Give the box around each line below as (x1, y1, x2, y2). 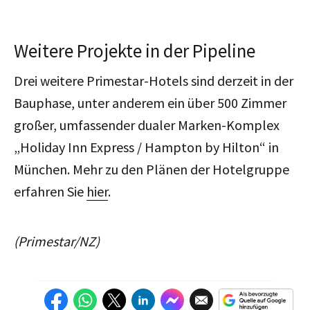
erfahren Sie (14, 182, 86, 200)
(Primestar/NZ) (14, 232, 100, 250)
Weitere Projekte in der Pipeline (14, 38, 255, 62)
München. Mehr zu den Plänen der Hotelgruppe (14, 160, 289, 178)
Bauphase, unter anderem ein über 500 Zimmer (14, 93, 286, 111)
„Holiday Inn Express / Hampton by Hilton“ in (14, 138, 279, 156)
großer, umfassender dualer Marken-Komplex (14, 116, 280, 134)
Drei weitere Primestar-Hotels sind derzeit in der (14, 71, 293, 89)
